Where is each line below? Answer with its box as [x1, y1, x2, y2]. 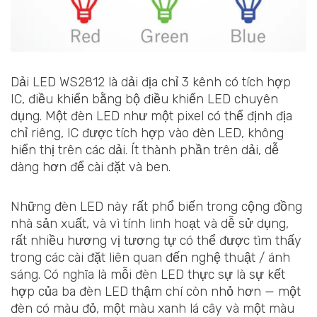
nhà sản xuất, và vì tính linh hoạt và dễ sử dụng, [11, 215, 289, 231]
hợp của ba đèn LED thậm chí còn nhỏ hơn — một [11, 283, 301, 299]
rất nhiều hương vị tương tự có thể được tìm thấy [11, 232, 301, 248]
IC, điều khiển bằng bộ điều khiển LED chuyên [11, 91, 278, 108]
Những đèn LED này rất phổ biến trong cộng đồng [11, 198, 302, 214]
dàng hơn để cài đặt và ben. [11, 159, 171, 175]
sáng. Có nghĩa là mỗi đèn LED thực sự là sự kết [11, 266, 285, 282]
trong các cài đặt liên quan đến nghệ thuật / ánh [11, 249, 290, 265]
